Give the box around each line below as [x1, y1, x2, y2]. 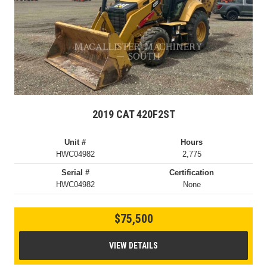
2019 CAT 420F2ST [92, 108, 175, 120]
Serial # [61, 168, 89, 177]
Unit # [64, 138, 86, 147]
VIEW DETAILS [109, 241, 158, 250]
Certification [169, 168, 215, 177]
